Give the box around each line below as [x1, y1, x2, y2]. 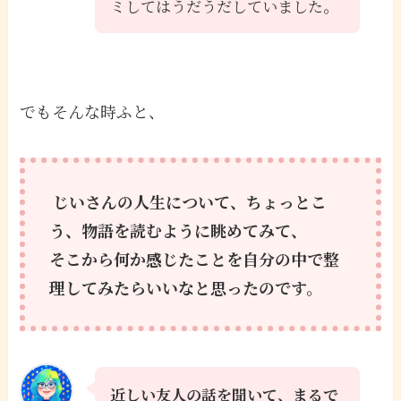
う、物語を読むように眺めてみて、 [49, 218, 308, 243]
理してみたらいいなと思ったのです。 [49, 276, 323, 300]
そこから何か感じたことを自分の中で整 [49, 247, 340, 271]
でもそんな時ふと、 [20, 99, 166, 124]
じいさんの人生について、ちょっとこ [49, 190, 328, 214]
